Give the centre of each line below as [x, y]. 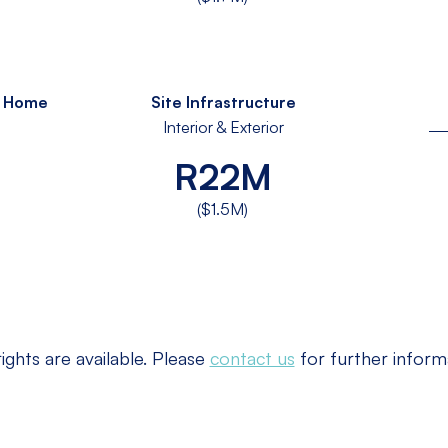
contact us [252, 357]
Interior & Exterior [223, 126]
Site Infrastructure [223, 101]
